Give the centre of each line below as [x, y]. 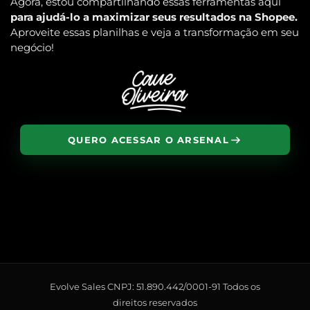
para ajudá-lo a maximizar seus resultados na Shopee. [154, 18]
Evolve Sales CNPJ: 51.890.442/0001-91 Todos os [155, 287]
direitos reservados [155, 303]
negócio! [32, 48]
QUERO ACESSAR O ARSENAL [148, 140]
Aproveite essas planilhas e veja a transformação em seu [155, 33]
